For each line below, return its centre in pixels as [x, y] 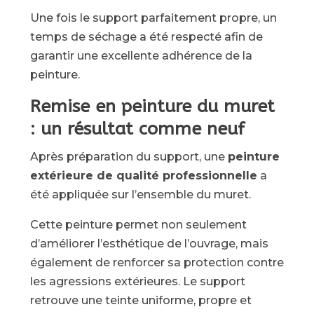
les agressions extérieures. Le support [137, 281]
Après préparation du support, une [129, 157]
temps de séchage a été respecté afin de [146, 37]
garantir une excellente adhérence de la [141, 56]
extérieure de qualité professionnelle [143, 176]
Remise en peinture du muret [152, 107]
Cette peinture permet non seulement [138, 225]
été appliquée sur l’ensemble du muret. [140, 194]
